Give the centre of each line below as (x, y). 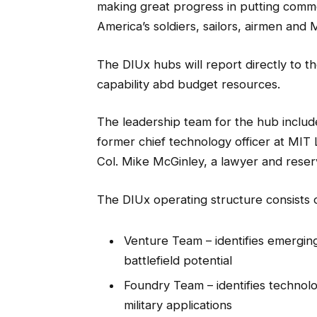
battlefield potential (178, 260)
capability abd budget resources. (188, 84)
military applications (178, 305)
